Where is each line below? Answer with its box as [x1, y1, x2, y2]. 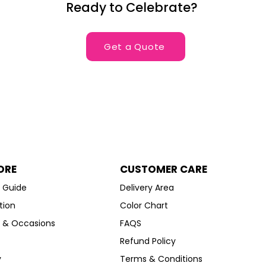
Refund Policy [120, 235, 176, 248]
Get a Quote [103, 40, 166, 53]
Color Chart [120, 199, 168, 212]
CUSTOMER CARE [120, 162, 207, 177]
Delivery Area [120, 182, 174, 194]
